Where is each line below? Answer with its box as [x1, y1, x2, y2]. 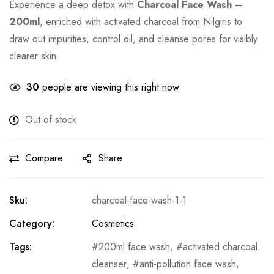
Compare [25, 151, 63, 166]
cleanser [92, 257, 127, 272]
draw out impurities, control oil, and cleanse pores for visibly [9, 32, 257, 46]
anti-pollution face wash [139, 257, 236, 272]
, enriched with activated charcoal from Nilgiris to [40, 15, 242, 29]
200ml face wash [98, 240, 170, 254]
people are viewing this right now [39, 80, 179, 95]
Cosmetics [92, 217, 134, 231]
